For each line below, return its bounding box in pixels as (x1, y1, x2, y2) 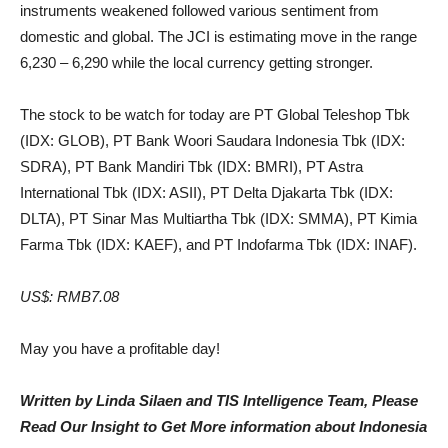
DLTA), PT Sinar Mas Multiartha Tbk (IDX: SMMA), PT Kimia (20, 210, 417, 227)
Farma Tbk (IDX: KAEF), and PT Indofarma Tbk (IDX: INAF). (20, 236, 417, 253)
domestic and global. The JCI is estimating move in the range (20, 28, 417, 45)
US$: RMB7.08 (20, 288, 119, 305)
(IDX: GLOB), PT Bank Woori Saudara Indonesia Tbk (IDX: (20, 132, 405, 149)
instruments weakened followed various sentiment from (20, 2, 379, 19)
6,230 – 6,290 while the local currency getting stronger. (20, 54, 373, 71)
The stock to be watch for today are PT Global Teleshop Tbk (20, 106, 410, 123)
